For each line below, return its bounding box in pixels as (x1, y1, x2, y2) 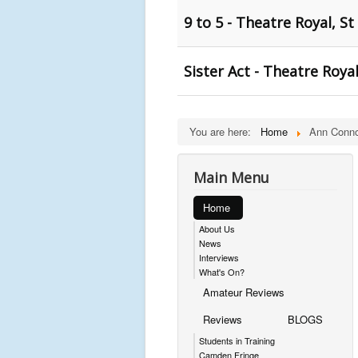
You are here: (189, 124, 257, 139)
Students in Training (199, 334, 275, 347)
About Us (199, 222, 235, 235)
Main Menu (193, 168, 269, 187)
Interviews (199, 251, 239, 264)
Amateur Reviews (203, 284, 284, 300)
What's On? (199, 265, 245, 278)
